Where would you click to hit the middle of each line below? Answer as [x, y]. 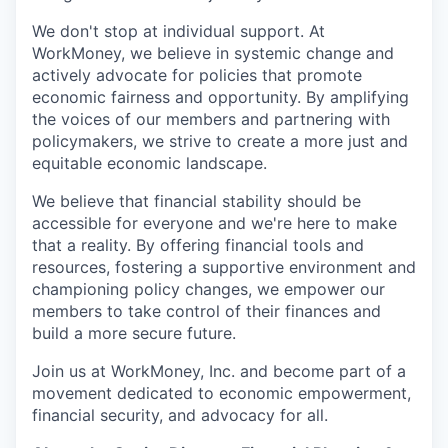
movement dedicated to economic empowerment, [221, 393]
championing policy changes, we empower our [208, 289]
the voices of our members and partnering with [211, 119]
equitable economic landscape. [149, 163]
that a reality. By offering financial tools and [198, 245]
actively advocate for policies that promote [197, 75]
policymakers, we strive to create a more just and [220, 141]
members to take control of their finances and [206, 311]
